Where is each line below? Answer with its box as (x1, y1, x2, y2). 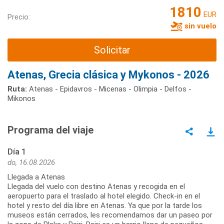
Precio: (7, 12, 30, 21)
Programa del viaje (7, 124, 93, 136)
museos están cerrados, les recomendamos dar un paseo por (7, 210, 212, 220)
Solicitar (93, 43, 130, 56)
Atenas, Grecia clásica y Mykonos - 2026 (7, 68, 209, 81)
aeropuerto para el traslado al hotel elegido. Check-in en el (7, 191, 200, 201)
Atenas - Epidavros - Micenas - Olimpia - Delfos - (27, 84, 191, 94)
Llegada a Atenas (7, 172, 65, 182)
